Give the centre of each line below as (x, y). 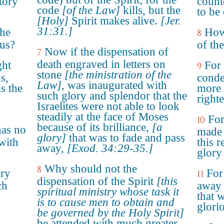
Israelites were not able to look (108, 106)
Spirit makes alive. (114, 21)
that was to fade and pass (125, 138)
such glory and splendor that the (112, 96)
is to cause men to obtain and (106, 202)
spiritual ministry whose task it (108, 192)
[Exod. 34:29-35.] (110, 148)
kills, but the (150, 10)
